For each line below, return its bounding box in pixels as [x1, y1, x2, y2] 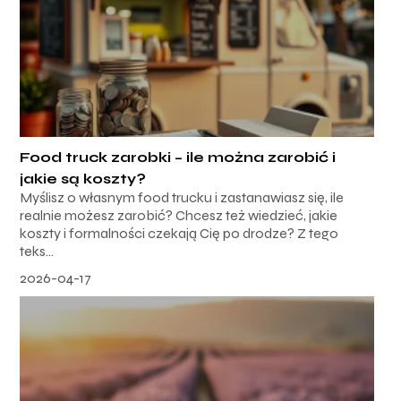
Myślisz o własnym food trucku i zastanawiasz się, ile [20, 189, 345, 207]
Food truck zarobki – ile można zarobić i [20, 149, 337, 166]
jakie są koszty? [20, 170, 147, 188]
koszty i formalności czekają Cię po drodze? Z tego [20, 225, 339, 243]
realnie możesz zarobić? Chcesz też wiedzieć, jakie [20, 207, 338, 225]
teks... [20, 243, 55, 260]
